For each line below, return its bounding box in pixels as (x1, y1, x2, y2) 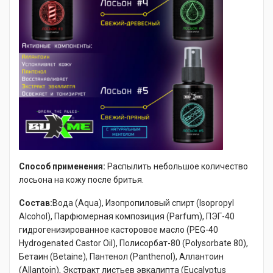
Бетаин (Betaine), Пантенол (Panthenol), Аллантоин (19, 252, 224, 262)
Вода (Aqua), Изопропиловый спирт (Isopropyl (52, 198, 234, 208)
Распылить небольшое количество (107, 161, 248, 172)
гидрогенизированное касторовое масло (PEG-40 (19, 225, 218, 235)
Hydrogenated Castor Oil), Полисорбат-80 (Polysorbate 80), (19, 238, 248, 249)
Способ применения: (19, 161, 107, 172)
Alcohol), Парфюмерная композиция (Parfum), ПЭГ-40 (19, 211, 235, 222)
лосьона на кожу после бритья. (19, 175, 144, 185)
